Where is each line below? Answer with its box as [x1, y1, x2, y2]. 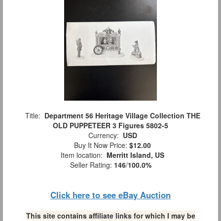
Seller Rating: [70, 160, 114, 170]
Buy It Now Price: [70, 140, 129, 150]
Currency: [84, 130, 123, 141]
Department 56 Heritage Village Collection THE [44, 110, 200, 121]
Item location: [57, 150, 107, 160]
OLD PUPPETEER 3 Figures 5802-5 [53, 120, 168, 131]
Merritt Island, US [107, 150, 164, 160]
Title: [21, 110, 44, 121]
